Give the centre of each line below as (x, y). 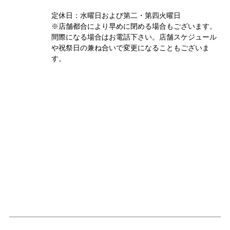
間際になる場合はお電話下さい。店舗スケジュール (134, 37)
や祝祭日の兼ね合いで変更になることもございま (131, 48)
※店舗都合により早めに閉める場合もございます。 (134, 26)
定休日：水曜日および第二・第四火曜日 (116, 16)
